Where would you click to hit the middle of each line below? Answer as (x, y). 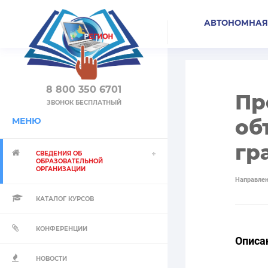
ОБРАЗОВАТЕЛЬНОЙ (69, 161)
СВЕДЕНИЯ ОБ (59, 153)
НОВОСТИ (51, 259)
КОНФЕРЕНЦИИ (62, 229)
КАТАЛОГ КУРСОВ (65, 199)
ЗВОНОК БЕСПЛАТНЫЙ (84, 103)
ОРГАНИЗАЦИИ (61, 169)
